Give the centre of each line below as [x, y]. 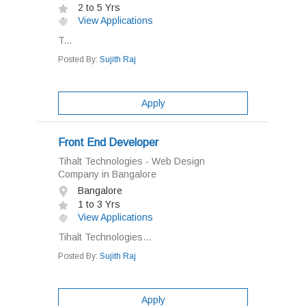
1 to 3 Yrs [98, 204]
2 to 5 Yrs [98, 8]
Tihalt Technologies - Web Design [131, 161]
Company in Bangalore [107, 174]
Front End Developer [108, 142]
